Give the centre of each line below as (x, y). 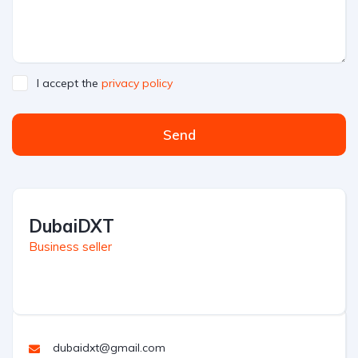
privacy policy (137, 83)
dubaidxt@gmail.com (109, 348)
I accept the (69, 83)
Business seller (70, 247)
